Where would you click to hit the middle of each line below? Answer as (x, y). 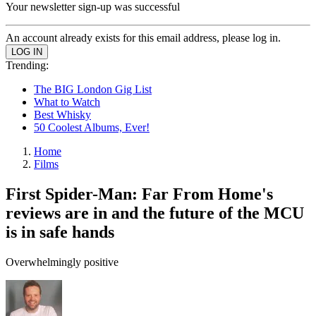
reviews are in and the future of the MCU (155, 213)
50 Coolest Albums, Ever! (92, 127)
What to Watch (67, 102)
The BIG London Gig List (93, 89)
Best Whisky (62, 115)
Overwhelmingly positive (62, 262)
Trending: (27, 65)
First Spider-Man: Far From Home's (139, 194)
